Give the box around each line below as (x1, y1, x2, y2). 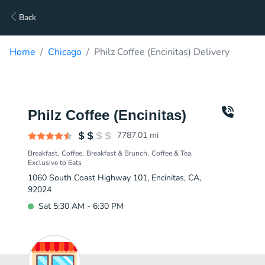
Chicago (48, 46, 82, 59)
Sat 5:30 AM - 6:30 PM (38, 201, 124, 212)
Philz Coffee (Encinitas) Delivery (94, 46, 230, 59)
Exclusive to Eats (28, 158, 82, 167)
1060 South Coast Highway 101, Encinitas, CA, (28, 172, 201, 183)
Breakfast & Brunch (86, 148, 147, 158)
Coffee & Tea (151, 148, 191, 158)
